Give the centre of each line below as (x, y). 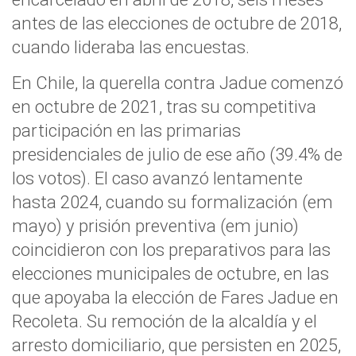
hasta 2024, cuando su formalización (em (172, 202)
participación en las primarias (126, 130)
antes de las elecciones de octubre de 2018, (177, 23)
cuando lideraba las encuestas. (131, 47)
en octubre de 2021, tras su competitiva (164, 106)
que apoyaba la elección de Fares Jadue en (175, 297)
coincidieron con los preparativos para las (171, 250)
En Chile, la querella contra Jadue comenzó (178, 83)
